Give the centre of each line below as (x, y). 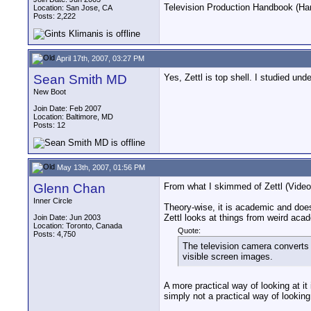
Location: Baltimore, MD (73, 117)
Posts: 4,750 (54, 234)
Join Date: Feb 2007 (67, 108)
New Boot (50, 92)
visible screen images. (228, 257)
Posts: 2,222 (54, 16)
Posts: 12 (49, 125)
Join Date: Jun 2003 (67, 217)
